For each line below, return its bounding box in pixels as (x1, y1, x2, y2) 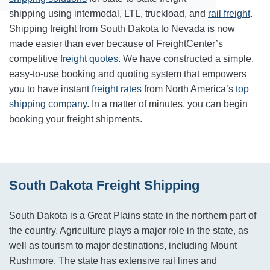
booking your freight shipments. (9, 114, 142, 124)
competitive (9, 54, 60, 64)
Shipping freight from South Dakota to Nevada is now (9, 24, 235, 34)
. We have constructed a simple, (118, 54, 254, 64)
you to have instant (9, 84, 92, 94)
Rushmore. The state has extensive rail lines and (9, 256, 217, 266)
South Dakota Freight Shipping (9, 178, 199, 193)
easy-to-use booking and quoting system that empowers (9, 69, 246, 79)
